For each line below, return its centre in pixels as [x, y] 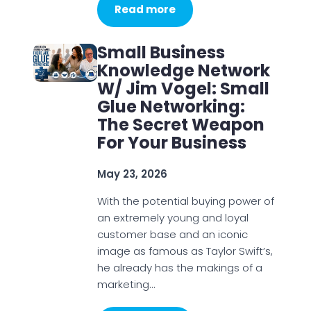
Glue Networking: [171, 107]
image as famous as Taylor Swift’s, [185, 251]
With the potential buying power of [185, 201]
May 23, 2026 [132, 174]
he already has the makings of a [179, 268]
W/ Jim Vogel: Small [183, 89]
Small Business [161, 52]
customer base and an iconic [172, 234]
